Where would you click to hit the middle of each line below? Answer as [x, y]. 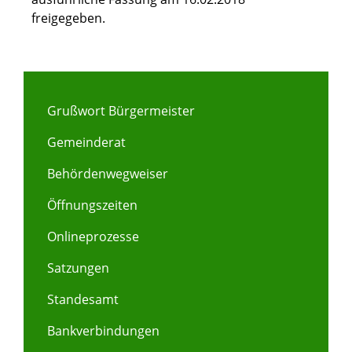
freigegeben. [68, 18]
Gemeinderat [86, 143]
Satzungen [78, 268]
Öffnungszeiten [92, 205]
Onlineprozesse [93, 237]
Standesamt [83, 300]
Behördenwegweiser [108, 174]
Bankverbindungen [103, 331]
